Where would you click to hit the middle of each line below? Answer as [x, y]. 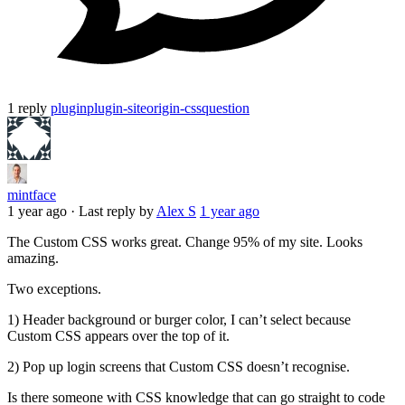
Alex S [176, 211]
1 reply [29, 108]
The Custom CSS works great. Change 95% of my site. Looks [185, 241]
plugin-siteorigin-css [144, 108]
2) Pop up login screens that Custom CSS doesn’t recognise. [179, 366]
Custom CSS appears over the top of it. [118, 335]
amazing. [33, 258]
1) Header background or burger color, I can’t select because [179, 319]
